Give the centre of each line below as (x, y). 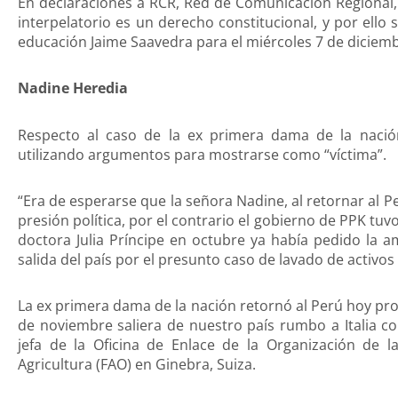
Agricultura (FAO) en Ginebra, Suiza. (137, 365)
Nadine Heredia (73, 88)
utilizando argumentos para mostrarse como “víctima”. (202, 154)
